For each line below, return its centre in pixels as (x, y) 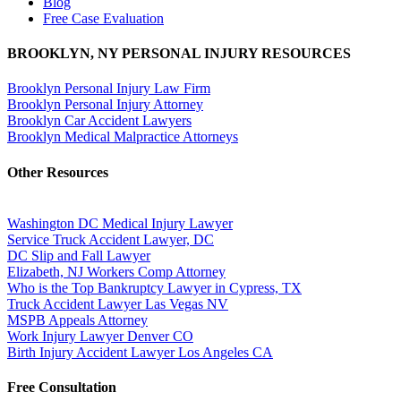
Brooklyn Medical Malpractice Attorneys (123, 137)
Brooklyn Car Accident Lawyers (99, 121)
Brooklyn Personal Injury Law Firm (109, 89)
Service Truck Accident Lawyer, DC (111, 239)
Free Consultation (62, 388)
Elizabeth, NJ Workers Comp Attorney (116, 271)
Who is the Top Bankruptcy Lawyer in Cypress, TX (154, 287)
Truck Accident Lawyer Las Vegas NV (118, 303)
